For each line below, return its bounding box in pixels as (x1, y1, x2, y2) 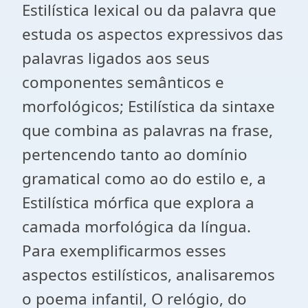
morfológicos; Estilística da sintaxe (22, 96, 275, 117)
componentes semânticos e (22, 71, 224, 93)
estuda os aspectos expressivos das (22, 23, 283, 45)
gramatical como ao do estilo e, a (22, 168, 266, 189)
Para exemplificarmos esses (22, 240, 226, 261)
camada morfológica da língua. (22, 216, 251, 237)
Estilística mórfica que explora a (22, 192, 254, 213)
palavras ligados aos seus (22, 47, 210, 69)
